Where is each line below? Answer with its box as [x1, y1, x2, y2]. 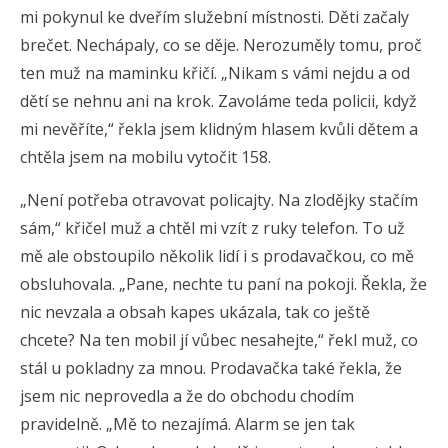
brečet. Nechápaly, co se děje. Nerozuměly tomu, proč [20, 33, 422, 56]
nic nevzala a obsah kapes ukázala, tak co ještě [20, 300, 370, 323]
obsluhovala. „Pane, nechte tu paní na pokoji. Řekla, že [20, 272, 427, 295]
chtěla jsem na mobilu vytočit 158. [20, 145, 271, 168]
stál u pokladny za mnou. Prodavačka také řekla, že [20, 356, 402, 379]
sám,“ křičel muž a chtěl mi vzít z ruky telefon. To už [20, 216, 405, 239]
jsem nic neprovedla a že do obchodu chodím [20, 384, 354, 407]
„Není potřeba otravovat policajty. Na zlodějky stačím [20, 188, 418, 211]
